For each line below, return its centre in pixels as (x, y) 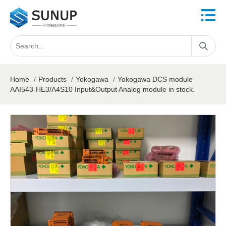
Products (52, 79)
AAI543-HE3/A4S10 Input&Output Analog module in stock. (102, 89)
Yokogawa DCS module (155, 79)
